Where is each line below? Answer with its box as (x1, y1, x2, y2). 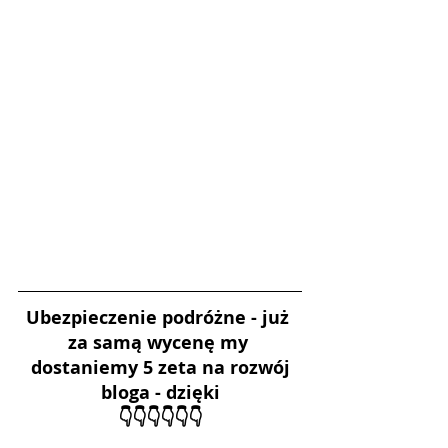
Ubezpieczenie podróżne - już (26, 304, 294, 330)
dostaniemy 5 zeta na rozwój (25, 354, 295, 380)
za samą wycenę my (67, 329, 253, 355)
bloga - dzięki (100, 379, 220, 405)
